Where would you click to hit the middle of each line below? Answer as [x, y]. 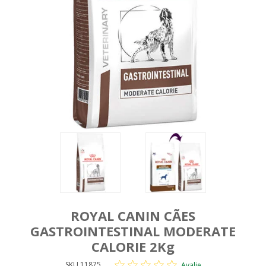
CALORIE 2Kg [133, 246]
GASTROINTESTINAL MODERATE [133, 231]
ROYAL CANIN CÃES [133, 215]
